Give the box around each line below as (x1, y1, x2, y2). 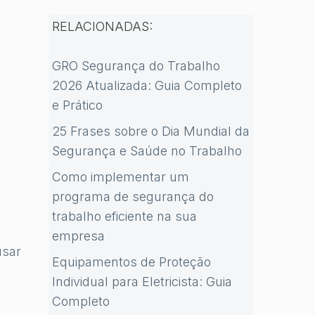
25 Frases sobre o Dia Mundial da (51, 124, 250, 139)
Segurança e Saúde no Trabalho (51, 143, 242, 158)
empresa (51, 229, 105, 243)
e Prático (51, 98, 103, 112)
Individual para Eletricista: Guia (51, 274, 232, 289)
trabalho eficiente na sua (51, 209, 197, 224)
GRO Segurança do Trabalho (51, 58, 220, 73)
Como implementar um (51, 169, 189, 184)
